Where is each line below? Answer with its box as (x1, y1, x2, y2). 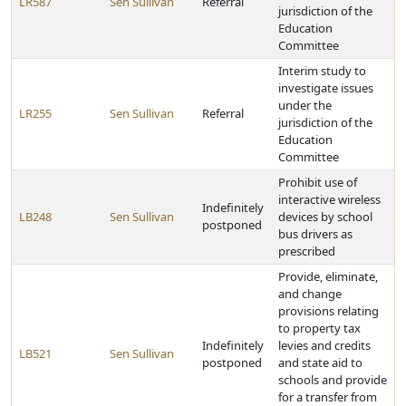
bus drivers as (278, 226, 353, 242)
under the (278, 97, 332, 113)
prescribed (278, 243, 335, 259)
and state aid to (278, 354, 362, 371)
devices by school (278, 208, 372, 225)
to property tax (278, 320, 361, 336)
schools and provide (278, 372, 387, 388)
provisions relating (278, 303, 379, 319)
